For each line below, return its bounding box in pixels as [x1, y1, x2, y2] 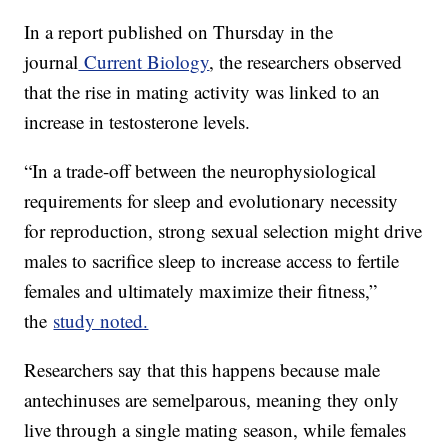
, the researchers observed [209, 49, 403, 75]
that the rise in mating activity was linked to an [24, 79, 381, 105]
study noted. [53, 308, 149, 334]
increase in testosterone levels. [24, 109, 251, 135]
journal [24, 49, 79, 75]
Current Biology [78, 49, 210, 75]
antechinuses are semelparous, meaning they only [24, 387, 400, 413]
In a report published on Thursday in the [24, 19, 334, 45]
